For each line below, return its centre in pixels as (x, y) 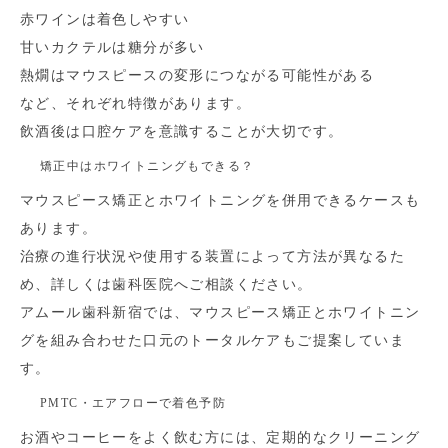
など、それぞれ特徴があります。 (135, 103)
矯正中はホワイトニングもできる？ (147, 166)
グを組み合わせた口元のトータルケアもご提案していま (212, 340)
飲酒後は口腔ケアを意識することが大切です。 (182, 131)
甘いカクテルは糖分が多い (112, 47)
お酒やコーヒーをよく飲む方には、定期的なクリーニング (220, 437)
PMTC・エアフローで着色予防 (133, 403)
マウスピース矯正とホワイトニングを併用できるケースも (220, 200)
